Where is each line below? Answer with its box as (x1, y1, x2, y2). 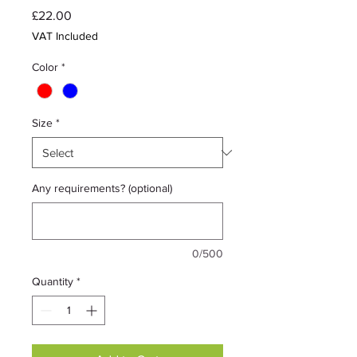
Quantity (32, 275, 73, 288)
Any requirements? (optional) (32, 182, 172, 195)
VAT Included (32, 29, 98, 42)
